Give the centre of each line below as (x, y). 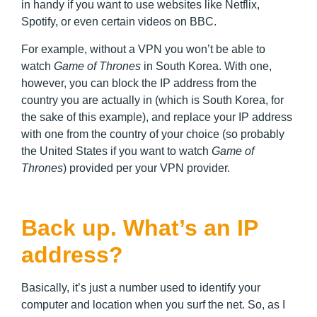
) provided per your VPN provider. (146, 168)
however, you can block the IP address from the (139, 83)
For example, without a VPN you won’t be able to (143, 49)
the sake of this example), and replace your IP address (157, 117)
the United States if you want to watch (116, 151)
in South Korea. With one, (208, 66)
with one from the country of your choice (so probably (153, 134)
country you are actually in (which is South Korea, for (152, 100)
